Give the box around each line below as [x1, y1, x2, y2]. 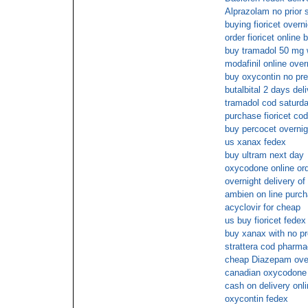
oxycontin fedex [225, 294, 288, 304]
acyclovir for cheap [225, 202, 300, 212]
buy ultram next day [225, 150, 304, 160]
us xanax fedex [225, 137, 286, 147]
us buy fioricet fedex [225, 215, 306, 225]
